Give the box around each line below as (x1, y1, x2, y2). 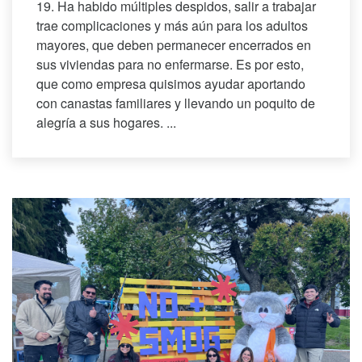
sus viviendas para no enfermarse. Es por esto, (36, 55, 304, 74)
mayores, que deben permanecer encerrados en (36, 36, 311, 55)
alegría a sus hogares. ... (36, 113, 176, 133)
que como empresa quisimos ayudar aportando (36, 74, 305, 94)
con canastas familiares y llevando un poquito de (36, 94, 315, 113)
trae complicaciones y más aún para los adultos (36, 16, 308, 36)
